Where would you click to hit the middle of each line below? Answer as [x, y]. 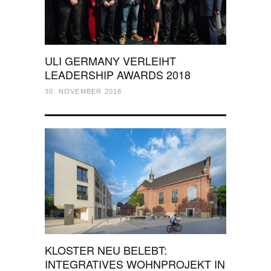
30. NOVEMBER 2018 [83, 91]
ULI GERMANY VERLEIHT [110, 60]
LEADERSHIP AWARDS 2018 [118, 74]
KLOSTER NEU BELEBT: [106, 250]
